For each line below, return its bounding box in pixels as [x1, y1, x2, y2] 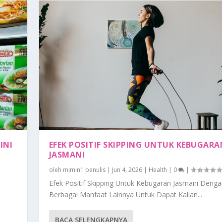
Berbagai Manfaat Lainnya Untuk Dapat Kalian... [49, 190, 202, 200]
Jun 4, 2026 [111, 166, 142, 174]
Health [148, 166, 167, 174]
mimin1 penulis [62, 166, 106, 174]
